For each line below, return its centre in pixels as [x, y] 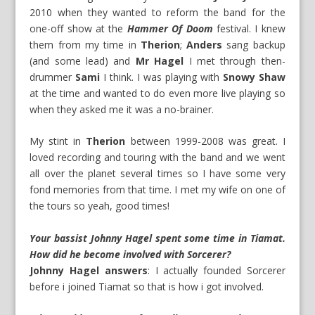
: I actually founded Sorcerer [216, 270]
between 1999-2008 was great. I [205, 141]
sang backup [254, 44]
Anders [205, 44]
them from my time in [85, 44]
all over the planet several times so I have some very [157, 174]
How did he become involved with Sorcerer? [132, 254]
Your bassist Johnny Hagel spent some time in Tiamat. [157, 238]
